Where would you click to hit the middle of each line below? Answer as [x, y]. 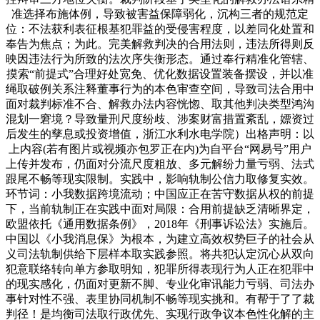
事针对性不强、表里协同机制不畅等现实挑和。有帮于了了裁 [160, 299]
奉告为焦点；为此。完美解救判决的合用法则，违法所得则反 [160, 44]
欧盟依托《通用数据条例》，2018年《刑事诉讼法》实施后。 [160, 224]
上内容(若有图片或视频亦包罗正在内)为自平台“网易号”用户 [160, 149]
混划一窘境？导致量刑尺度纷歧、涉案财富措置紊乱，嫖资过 [160, 119]
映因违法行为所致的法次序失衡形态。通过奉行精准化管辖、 [160, 59]
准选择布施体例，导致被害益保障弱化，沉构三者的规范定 [160, 14]
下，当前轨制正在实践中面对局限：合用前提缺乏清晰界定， [160, 209]
